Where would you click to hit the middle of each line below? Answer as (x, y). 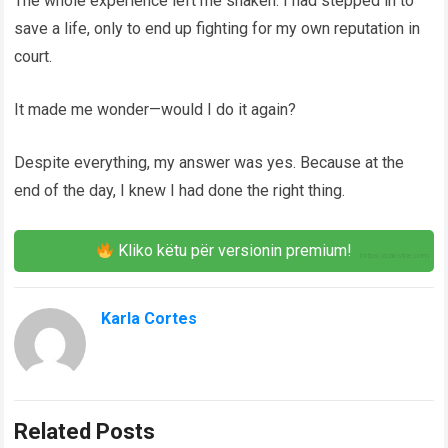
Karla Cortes (149, 319)
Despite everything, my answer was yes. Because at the (209, 163)
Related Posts (85, 432)
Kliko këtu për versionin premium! (233, 251)
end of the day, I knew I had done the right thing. (180, 191)
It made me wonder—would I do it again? (155, 110)
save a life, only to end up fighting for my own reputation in (217, 29)
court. (33, 57)
